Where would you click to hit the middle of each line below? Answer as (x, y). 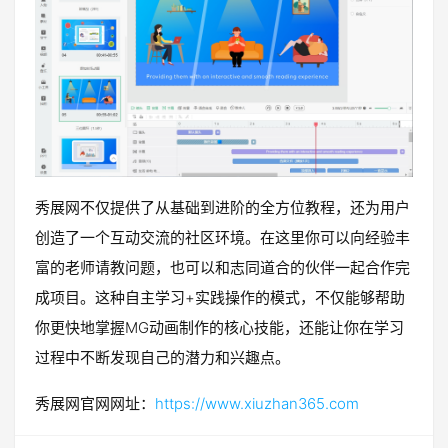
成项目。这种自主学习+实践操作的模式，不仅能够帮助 (220, 298)
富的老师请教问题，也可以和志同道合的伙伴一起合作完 (222, 268)
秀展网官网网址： (95, 404)
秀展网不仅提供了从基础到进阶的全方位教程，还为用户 (222, 208)
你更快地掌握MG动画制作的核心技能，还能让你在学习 (219, 328)
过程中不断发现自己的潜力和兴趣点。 (162, 358)
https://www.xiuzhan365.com (257, 404)
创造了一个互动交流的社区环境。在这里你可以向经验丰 (222, 238)
